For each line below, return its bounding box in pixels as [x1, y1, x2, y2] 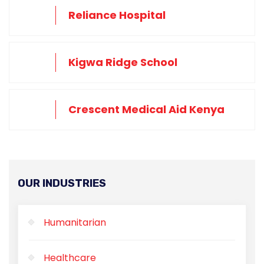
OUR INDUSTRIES [18, 176, 106, 190]
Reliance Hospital [68, 7, 166, 22]
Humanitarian [44, 215, 106, 229]
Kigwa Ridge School [68, 54, 177, 70]
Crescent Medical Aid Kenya [68, 101, 225, 117]
